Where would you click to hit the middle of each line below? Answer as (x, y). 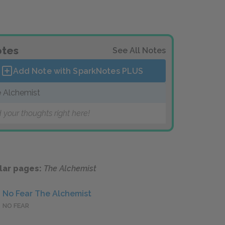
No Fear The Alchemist (47, 194)
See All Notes (139, 50)
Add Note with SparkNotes (67, 71)
